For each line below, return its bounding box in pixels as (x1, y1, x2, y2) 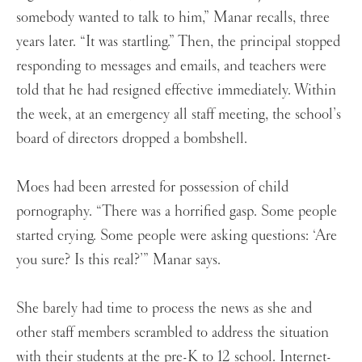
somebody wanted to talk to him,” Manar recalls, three (16, 7, 330, 27)
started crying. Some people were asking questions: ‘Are (16, 225, 337, 246)
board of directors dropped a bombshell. (16, 128, 251, 149)
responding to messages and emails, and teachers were (16, 56, 326, 76)
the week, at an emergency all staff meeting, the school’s (16, 104, 341, 124)
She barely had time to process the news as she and (16, 298, 312, 318)
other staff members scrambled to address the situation (16, 322, 329, 343)
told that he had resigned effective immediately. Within (16, 80, 336, 100)
